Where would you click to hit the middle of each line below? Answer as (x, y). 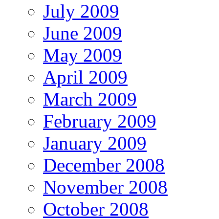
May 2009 (83, 55)
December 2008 (104, 165)
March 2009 (90, 99)
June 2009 (83, 33)
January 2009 (95, 143)
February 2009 (100, 121)
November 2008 (105, 187)
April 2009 (85, 77)
